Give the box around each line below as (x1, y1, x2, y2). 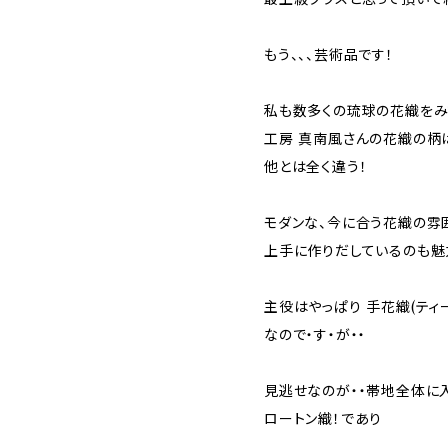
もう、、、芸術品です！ (264, 46, 394, 64)
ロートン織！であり (264, 410, 383, 428)
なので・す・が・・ (264, 326, 367, 344)
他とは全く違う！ (264, 158, 368, 176)
